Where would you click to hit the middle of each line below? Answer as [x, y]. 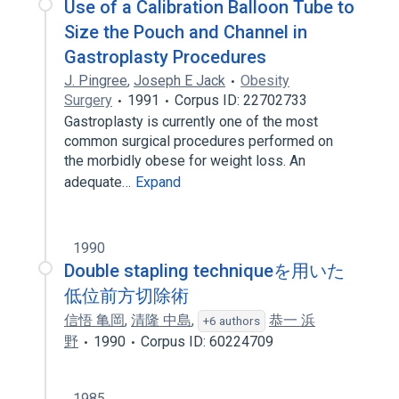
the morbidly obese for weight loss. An [185, 161]
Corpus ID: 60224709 [207, 342]
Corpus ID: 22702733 [241, 100]
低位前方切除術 [126, 296]
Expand [158, 182]
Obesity [265, 81]
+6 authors [232, 321]
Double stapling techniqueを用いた [204, 271]
